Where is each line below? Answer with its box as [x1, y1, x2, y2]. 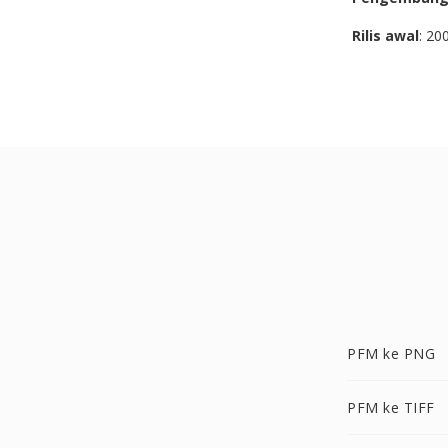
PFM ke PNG [347, 344, 435, 363]
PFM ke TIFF [347, 398, 435, 417]
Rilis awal [352, 26, 419, 45]
